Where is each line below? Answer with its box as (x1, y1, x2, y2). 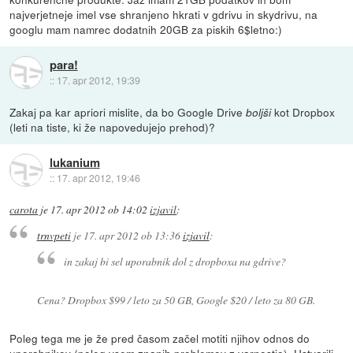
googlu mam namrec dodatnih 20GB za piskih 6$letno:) (9, 20, 283, 37)
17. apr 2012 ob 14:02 (50, 202, 148, 217)
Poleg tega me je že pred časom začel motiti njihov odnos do (9, 329, 310, 346)
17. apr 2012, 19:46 (56, 170, 140, 184)
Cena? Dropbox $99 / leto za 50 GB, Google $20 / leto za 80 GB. (36, 292, 315, 307)
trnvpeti (36, 228, 71, 243)
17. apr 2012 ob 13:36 (83, 228, 180, 243)
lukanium (49, 153, 100, 171)
